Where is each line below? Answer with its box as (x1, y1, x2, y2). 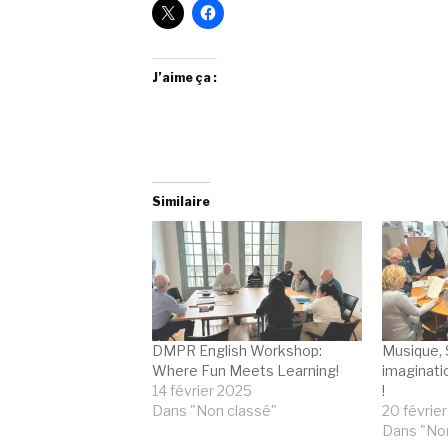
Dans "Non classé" (152, 401, 277, 419)
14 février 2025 (152, 381, 252, 399)
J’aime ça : (152, 69, 217, 85)
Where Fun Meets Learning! (152, 361, 339, 379)
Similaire (152, 193, 210, 209)
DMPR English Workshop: (152, 341, 322, 359)
